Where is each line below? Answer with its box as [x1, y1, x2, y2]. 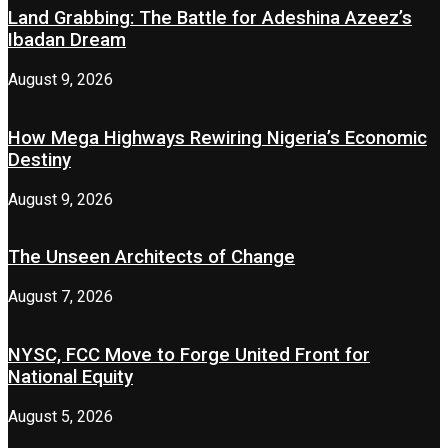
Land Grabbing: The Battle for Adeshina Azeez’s [8, 7, 412, 30]
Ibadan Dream [8, 29, 126, 52]
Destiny [8, 148, 71, 171]
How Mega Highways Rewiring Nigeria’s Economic [8, 126, 427, 149]
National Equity [8, 365, 133, 388]
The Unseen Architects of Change [8, 246, 295, 269]
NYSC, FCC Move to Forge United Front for [8, 343, 370, 366]
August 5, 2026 [8, 406, 113, 426]
